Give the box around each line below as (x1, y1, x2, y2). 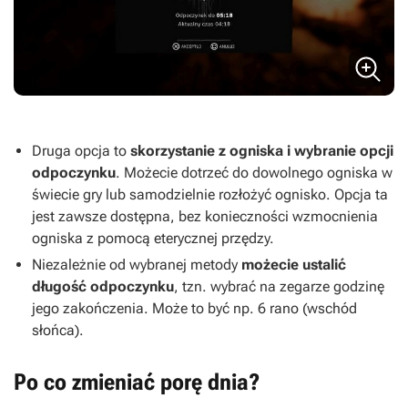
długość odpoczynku (32, 278, 174, 296)
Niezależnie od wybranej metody (32, 256, 241, 274)
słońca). (32, 321, 84, 340)
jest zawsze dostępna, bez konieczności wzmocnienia (32, 208, 378, 226)
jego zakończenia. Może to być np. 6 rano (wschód (32, 300, 357, 318)
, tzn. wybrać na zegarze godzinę (174, 278, 384, 296)
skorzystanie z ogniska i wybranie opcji (130, 142, 393, 160)
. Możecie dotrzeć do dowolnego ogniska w (116, 164, 393, 182)
